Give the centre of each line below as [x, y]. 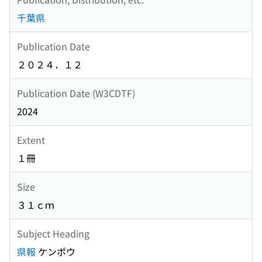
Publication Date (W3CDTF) [76, 93]
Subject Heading [53, 233]
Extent [31, 139]
